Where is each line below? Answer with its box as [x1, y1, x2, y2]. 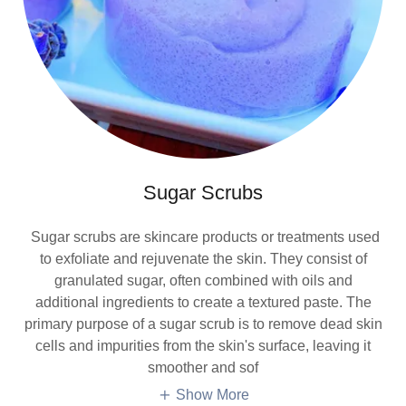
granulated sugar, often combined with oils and [53, 273, 353, 289]
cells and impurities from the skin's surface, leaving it [35, 338, 371, 354]
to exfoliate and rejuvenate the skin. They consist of [39, 251, 367, 267]
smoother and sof [148, 360, 258, 376]
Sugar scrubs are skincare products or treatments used [26, 229, 380, 246]
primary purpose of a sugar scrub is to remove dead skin [24, 316, 382, 333]
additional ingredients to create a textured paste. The [34, 295, 372, 311]
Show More [175, 387, 249, 403]
